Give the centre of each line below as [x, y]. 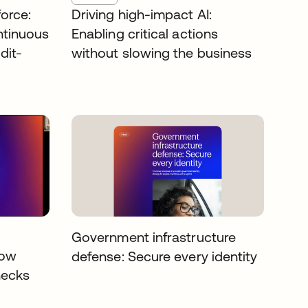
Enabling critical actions [145, 33]
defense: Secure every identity [165, 256]
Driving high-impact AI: [142, 14]
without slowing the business [162, 53]
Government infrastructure [154, 237]
